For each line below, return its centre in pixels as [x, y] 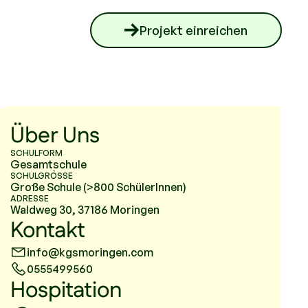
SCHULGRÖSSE [42, 176]
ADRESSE [30, 198]
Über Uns [55, 136]
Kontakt [48, 231]
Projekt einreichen [193, 30]
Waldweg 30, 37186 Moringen [85, 210]
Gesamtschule [48, 164]
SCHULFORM [36, 153]
